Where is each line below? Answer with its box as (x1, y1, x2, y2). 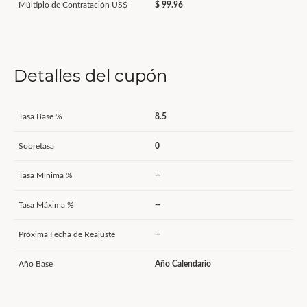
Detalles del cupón (14, 66, 167, 86)
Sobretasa (19, 142, 54, 150)
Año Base (19, 260, 53, 268)
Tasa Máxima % (19, 201, 74, 209)
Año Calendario (155, 260, 211, 268)
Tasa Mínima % (19, 171, 73, 180)
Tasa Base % (19, 112, 62, 121)
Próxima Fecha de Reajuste (19, 230, 115, 238)
